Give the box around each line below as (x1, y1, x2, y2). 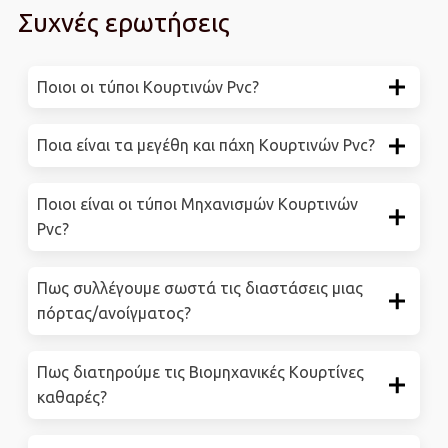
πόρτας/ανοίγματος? (36, 304, 191, 323)
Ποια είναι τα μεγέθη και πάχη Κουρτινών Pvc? (36, 136, 375, 155)
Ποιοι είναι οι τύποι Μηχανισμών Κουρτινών (36, 195, 358, 214)
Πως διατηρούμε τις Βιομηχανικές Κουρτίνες (36, 363, 364, 382)
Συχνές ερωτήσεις (17, 7, 230, 37)
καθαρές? (36, 388, 107, 407)
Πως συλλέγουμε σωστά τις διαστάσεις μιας (36, 279, 363, 298)
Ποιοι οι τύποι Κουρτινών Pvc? (36, 77, 259, 96)
